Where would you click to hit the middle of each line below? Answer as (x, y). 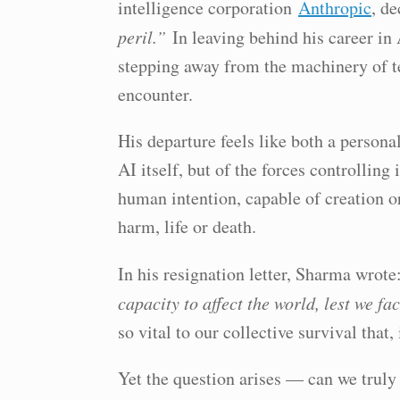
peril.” (142, 37)
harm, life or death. (187, 226)
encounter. (155, 94)
